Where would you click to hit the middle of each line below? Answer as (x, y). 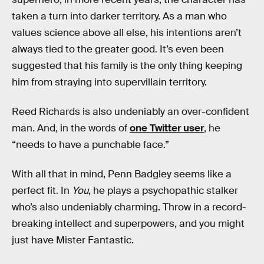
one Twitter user (167, 128)
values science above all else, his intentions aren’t (127, 33)
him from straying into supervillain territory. (109, 82)
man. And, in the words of (71, 128)
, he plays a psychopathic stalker (163, 190)
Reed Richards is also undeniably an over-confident (131, 112)
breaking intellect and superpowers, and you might (128, 223)
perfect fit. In (42, 190)
